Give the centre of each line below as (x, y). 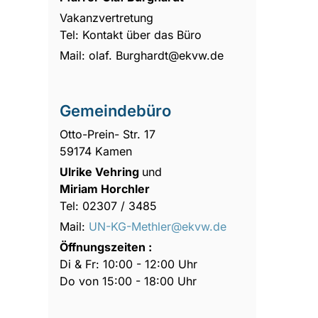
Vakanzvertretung (107, 17)
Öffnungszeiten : (108, 247)
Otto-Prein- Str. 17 (110, 134)
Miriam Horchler (105, 188)
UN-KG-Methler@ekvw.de (158, 226)
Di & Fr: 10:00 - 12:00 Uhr (131, 264)
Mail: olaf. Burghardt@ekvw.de (142, 55)
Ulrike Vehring (101, 171)
